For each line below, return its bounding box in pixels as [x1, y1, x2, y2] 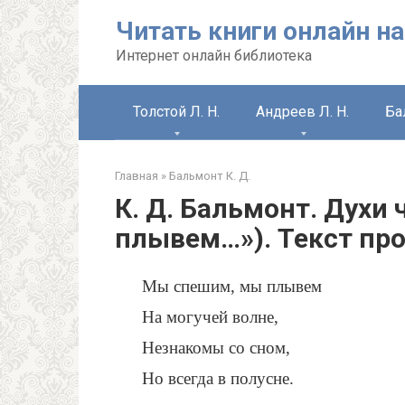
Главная [115, 169, 158, 183]
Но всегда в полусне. [142, 369, 294, 388]
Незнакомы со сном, [142, 338, 290, 357]
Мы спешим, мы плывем [142, 277, 322, 296]
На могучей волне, [142, 307, 278, 326]
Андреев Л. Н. [256, 103, 349, 120]
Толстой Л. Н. [133, 103, 220, 120]
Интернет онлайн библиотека [116, 47, 312, 64]
